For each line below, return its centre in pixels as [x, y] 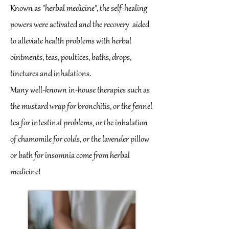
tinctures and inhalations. [51, 74]
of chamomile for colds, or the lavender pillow [80, 140]
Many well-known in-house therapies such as [80, 90]
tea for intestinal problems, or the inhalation [79, 123]
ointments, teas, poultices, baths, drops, [71, 58]
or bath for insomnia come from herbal [70, 156]
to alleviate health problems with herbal [71, 41]
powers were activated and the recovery [71, 25]
